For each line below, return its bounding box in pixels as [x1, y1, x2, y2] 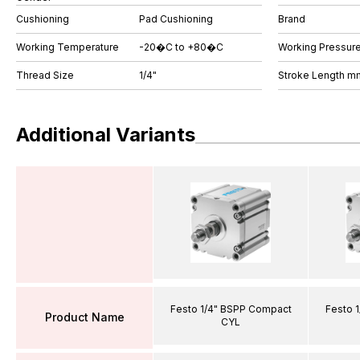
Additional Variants [16, 123, 195, 146]
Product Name [44, 310, 125, 324]
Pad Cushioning [139, 13, 213, 25]
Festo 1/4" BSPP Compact [170, 302, 292, 315]
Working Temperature [16, 41, 119, 53]
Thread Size [16, 69, 74, 81]
